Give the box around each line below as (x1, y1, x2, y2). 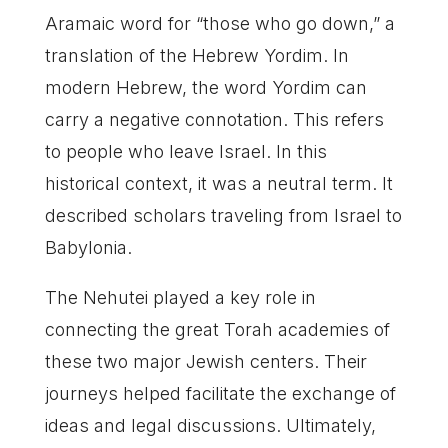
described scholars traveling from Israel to (44, 204, 402, 226)
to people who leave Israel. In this (44, 140, 327, 162)
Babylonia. (44, 236, 132, 258)
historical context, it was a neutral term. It (44, 172, 393, 194)
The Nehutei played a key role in (44, 286, 316, 308)
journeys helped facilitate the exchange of (44, 382, 396, 404)
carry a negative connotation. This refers (44, 108, 384, 130)
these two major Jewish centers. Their (44, 350, 367, 372)
